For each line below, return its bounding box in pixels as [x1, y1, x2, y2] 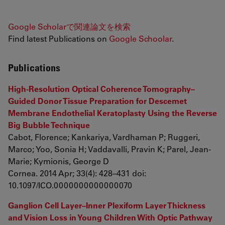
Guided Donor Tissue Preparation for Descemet [8, 95, 187, 106]
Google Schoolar [109, 33, 172, 44]
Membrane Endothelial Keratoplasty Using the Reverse [8, 107, 217, 118]
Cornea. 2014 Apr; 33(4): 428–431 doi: [8, 168, 148, 178]
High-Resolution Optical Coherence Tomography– [8, 83, 195, 94]
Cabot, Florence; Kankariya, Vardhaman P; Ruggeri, [8, 132, 200, 142]
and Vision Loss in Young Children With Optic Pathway [8, 212, 212, 222]
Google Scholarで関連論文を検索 [8, 21, 131, 32]
